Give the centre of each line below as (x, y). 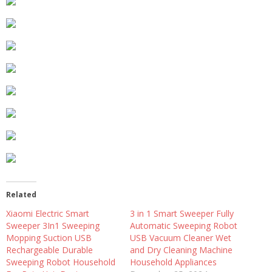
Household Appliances (173, 262)
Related (21, 194)
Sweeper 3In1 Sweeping (53, 225)
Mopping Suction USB (49, 237)
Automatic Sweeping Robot (184, 225)
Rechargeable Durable (49, 250)
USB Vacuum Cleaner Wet (181, 237)
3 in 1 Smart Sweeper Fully (182, 213)
